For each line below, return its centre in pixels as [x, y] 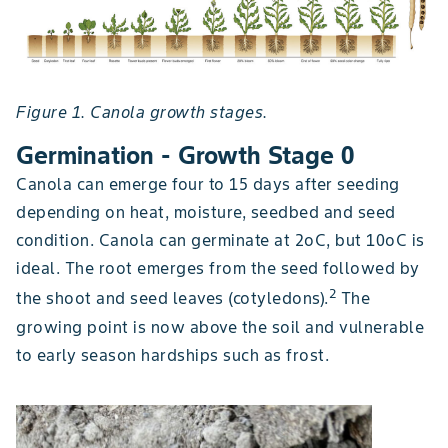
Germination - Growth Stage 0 [185, 156]
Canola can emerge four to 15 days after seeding [208, 184]
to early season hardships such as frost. [172, 354]
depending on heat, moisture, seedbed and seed [206, 212]
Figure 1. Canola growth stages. [142, 112]
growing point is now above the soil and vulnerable [220, 326]
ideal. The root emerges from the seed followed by [218, 268]
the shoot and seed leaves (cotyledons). [172, 298]
